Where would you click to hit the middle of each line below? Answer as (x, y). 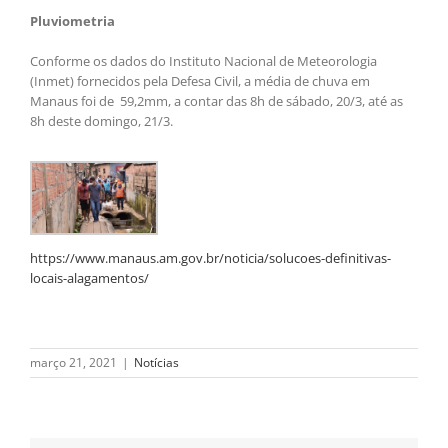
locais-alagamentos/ (89, 278)
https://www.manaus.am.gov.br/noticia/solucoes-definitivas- (210, 258)
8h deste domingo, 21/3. (101, 120)
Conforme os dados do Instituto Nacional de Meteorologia (203, 60)
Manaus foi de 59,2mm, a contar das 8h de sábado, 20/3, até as (216, 100)
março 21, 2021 (73, 363)
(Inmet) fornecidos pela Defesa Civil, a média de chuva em (200, 80)
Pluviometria (72, 20)
